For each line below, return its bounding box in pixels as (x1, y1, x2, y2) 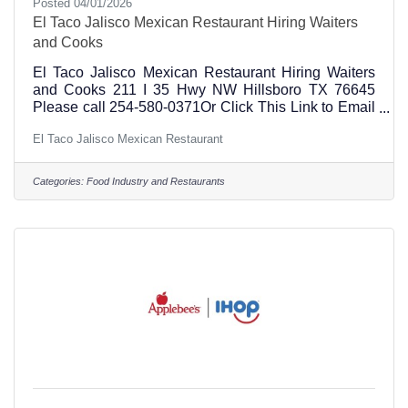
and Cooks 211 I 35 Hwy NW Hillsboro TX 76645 (33, 81, 375, 97)
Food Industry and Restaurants (87, 175, 225, 187)
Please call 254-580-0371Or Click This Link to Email (33, 98, 375, 115)
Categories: (33, 175, 84, 187)
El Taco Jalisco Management (33, 116, 226, 132)
